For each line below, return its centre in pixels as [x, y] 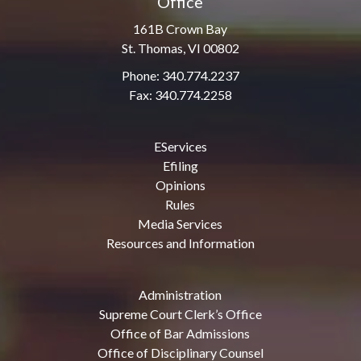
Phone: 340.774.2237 [180, 75]
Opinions [180, 185]
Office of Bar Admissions [180, 333]
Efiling [180, 165]
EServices [180, 146]
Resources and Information [180, 243]
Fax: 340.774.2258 [180, 94]
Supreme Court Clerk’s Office [180, 313]
